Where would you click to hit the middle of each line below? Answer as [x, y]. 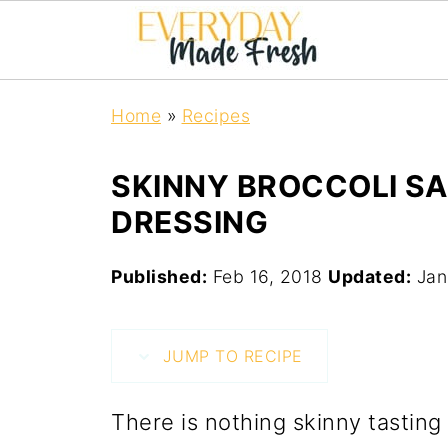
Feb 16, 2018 [267, 276]
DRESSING [189, 222]
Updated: [369, 276]
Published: [159, 276]
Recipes [215, 115]
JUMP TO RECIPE [230, 356]
